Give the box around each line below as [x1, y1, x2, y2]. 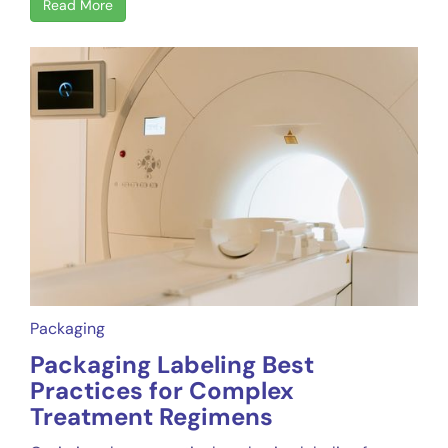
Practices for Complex [30, 374, 294, 406]
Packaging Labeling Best [30, 348, 314, 380]
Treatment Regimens [30, 400, 273, 432]
